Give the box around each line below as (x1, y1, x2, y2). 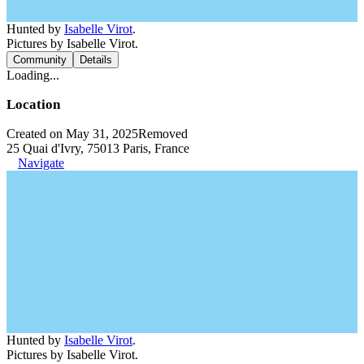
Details (80, 53, 112, 66)
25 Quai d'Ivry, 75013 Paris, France (6, 141, 189, 155)
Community (13, 53, 67, 66)
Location (6, 96, 60, 112)
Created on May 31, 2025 (6, 126, 138, 141)
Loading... (6, 67, 59, 82)
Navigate (18, 155, 64, 170)
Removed (138, 126, 188, 141)
